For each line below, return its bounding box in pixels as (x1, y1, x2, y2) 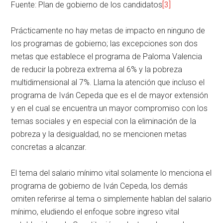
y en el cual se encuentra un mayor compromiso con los (11, 104, 208, 113)
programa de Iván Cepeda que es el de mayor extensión (11, 91, 209, 101)
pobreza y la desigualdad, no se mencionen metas (11, 129, 187, 139)
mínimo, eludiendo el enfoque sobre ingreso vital (11, 207, 180, 217)
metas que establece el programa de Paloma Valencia (11, 52, 203, 62)
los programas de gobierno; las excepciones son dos (11, 39, 198, 49)
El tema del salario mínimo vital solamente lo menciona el (11, 168, 212, 178)
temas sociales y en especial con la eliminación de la (11, 116, 197, 126)
